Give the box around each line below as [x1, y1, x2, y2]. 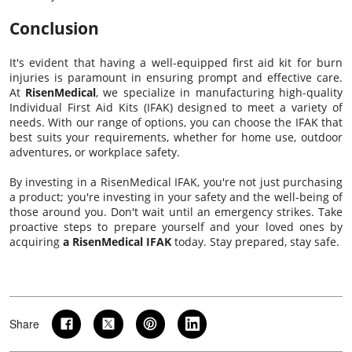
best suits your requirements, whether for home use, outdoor [9, 129, 343, 145]
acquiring [9, 233, 63, 249]
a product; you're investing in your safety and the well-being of [9, 189, 343, 204]
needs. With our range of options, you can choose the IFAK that [9, 114, 343, 130]
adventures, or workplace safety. [9, 144, 180, 159]
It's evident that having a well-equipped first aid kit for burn [9, 54, 343, 70]
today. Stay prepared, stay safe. [171, 233, 339, 249]
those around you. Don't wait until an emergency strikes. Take [9, 203, 343, 219]
